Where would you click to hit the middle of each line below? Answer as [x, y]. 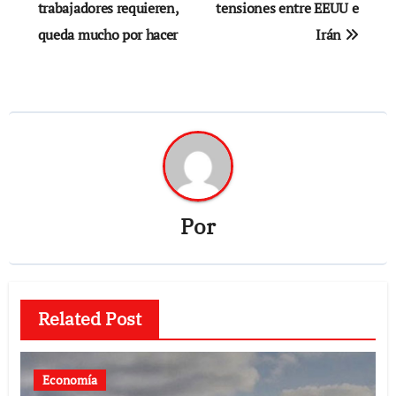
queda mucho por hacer [108, 35]
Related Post [89, 318]
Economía [69, 379]
